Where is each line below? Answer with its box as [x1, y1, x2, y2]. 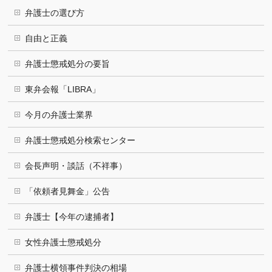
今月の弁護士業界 [25, 109, 93, 120]
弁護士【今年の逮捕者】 [25, 211, 119, 222]
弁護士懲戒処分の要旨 [25, 58, 110, 69]
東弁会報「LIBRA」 [25, 84, 101, 94]
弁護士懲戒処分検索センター [25, 135, 136, 145]
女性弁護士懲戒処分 [25, 237, 102, 247]
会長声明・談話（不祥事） [25, 160, 127, 171]
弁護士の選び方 [25, 7, 85, 18]
